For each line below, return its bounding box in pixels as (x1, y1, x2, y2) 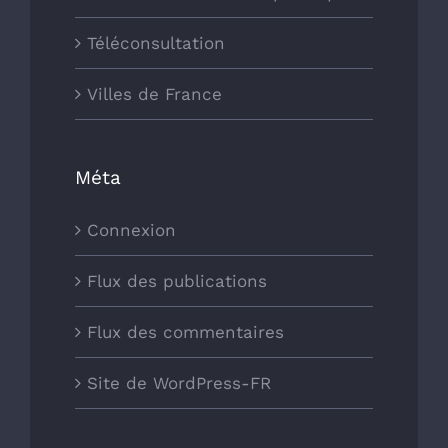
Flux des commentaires (87, 321, 284, 342)
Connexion (87, 219, 176, 240)
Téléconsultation (87, 33, 225, 54)
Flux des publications (87, 270, 267, 291)
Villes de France (87, 84, 222, 105)
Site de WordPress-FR (87, 372, 271, 393)
